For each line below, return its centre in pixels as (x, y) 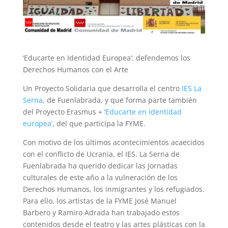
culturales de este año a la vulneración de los (100, 177)
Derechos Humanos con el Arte (75, 69)
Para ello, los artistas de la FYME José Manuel (99, 201)
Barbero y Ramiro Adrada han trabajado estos (101, 212)
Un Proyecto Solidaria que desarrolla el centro (102, 88)
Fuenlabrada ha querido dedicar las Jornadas (100, 165)
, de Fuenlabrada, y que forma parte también (120, 100)
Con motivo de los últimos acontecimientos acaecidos (113, 142)
